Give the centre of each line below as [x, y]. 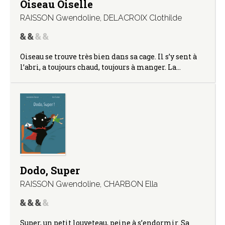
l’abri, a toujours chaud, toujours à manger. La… [100, 67]
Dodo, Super [50, 170]
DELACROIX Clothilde [143, 18]
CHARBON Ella [131, 184]
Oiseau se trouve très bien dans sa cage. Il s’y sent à [108, 56]
